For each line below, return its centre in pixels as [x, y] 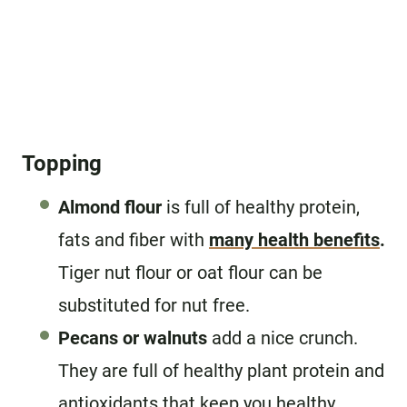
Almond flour [110, 207]
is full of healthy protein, [261, 207]
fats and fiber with [134, 239]
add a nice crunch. [283, 338]
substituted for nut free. [154, 305]
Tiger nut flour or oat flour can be [190, 272]
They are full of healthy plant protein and [221, 370]
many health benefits [294, 239]
